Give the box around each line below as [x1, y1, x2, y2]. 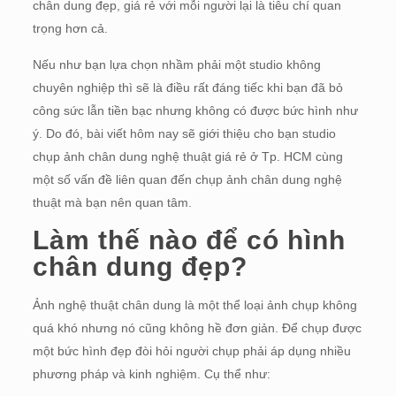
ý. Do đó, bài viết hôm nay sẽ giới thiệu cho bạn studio [32, 126, 336, 141]
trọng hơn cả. [32, 21, 108, 35]
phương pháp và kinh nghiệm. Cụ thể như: [32, 367, 270, 381]
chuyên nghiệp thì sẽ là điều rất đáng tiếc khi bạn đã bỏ [32, 80, 343, 95]
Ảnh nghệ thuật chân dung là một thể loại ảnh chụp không [32, 298, 357, 312]
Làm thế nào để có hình [32, 225, 346, 255]
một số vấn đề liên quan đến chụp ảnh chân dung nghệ [32, 172, 342, 187]
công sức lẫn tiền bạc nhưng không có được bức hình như [32, 103, 358, 118]
